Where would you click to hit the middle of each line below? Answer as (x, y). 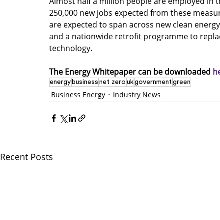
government (153, 82)
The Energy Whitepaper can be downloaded (131, 71)
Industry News (137, 94)
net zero (112, 82)
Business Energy (78, 94)
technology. (72, 48)
